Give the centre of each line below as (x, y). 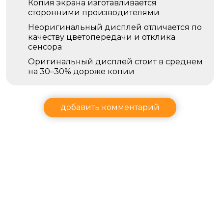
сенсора (45, 47)
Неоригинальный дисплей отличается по (115, 27)
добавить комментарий (110, 107)
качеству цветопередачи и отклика (102, 37)
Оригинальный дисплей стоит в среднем (115, 62)
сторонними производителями (94, 13)
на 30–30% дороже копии (81, 71)
